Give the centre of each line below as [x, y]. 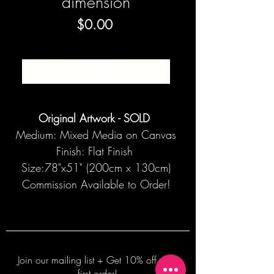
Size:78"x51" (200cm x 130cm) [96, 168]
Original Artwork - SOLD [96, 118]
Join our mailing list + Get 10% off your [97, 260]
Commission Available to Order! [96, 184]
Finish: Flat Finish [96, 151]
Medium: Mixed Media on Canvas [96, 135]
